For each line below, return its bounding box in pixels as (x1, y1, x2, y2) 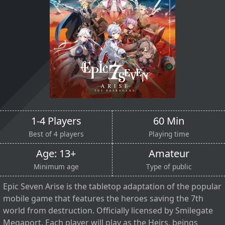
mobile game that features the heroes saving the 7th (3, 192, 203, 204)
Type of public (146, 161, 192, 171)
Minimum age (33, 161, 79, 171)
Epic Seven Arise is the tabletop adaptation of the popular (3, 180, 221, 192)
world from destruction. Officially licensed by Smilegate (3, 204, 213, 216)
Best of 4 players (28, 129, 84, 139)
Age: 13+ (36, 146, 76, 160)
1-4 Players (31, 114, 81, 128)
